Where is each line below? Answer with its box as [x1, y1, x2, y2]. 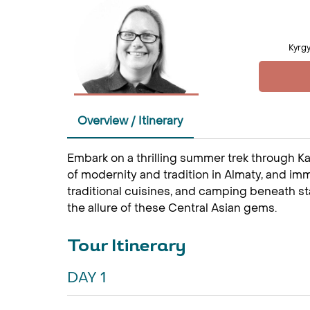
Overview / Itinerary [77, 113, 183, 128]
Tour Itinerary [67, 238, 186, 255]
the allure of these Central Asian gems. [67, 201, 277, 215]
